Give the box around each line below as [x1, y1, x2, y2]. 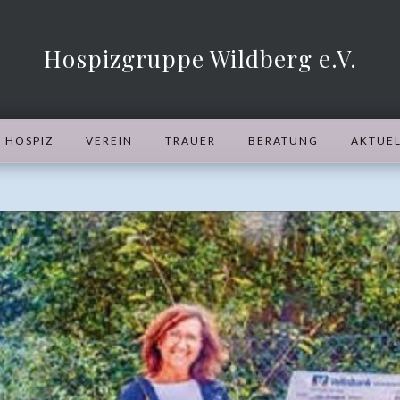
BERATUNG [247, 134, 319, 147]
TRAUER [164, 134, 216, 147]
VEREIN [85, 134, 133, 147]
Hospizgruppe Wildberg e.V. [43, 43, 357, 74]
